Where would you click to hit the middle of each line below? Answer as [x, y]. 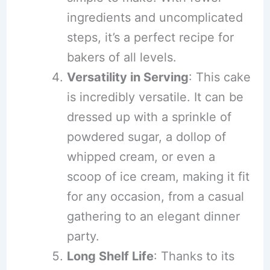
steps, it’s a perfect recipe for [150, 38]
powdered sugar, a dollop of [146, 137]
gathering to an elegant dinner [153, 217]
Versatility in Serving [127, 77]
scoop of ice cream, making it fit [158, 177]
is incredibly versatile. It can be [155, 97]
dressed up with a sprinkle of [149, 117]
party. [83, 237]
